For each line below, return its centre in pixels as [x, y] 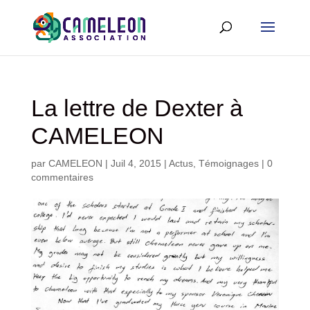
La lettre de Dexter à [137, 108]
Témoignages [228, 163]
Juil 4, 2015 [136, 163]
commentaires [62, 177]
